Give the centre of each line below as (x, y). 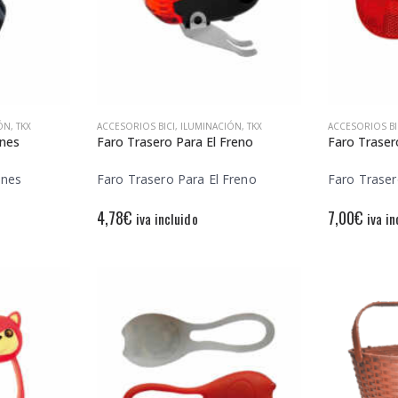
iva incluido (167, 219)
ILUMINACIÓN (211, 126)
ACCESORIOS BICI (136, 126)
